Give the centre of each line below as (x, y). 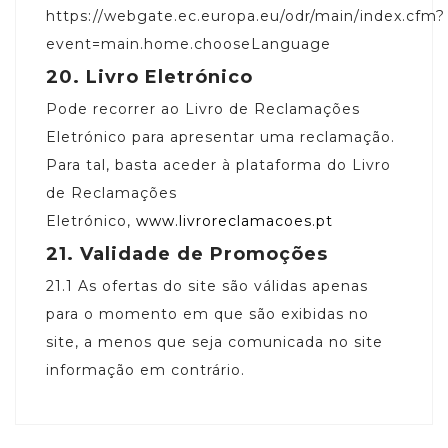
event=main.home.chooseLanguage (188, 43)
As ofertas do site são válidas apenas (223, 285)
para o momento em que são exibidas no (207, 313)
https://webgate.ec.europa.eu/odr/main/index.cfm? (245, 15)
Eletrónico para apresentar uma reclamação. (220, 136)
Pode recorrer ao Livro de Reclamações (203, 108)
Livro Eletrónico (169, 76)
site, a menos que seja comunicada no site (214, 341)
